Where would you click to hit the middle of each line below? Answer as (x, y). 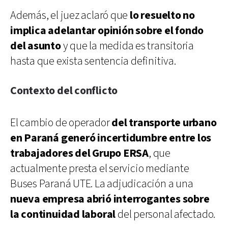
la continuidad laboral (64, 214)
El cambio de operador (61, 123)
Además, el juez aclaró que (70, 15)
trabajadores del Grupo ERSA (80, 153)
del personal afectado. (166, 214)
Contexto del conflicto (64, 91)
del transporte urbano (164, 123)
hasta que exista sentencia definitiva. (93, 61)
